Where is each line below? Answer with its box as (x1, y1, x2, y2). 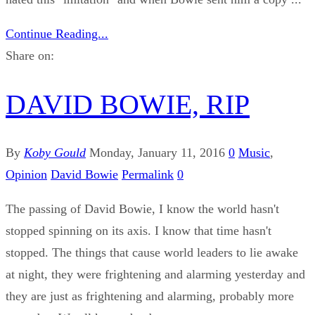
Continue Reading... (6, 27, 108, 41)
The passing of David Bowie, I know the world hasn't (6, 201, 279, 216)
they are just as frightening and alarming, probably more (6, 288, 294, 303)
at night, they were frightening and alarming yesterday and (6, 266, 305, 281)
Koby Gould (24, 145, 86, 160)
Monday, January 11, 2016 (89, 145, 225, 160)
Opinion (6, 167, 47, 181)
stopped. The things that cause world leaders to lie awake (6, 245, 298, 259)
